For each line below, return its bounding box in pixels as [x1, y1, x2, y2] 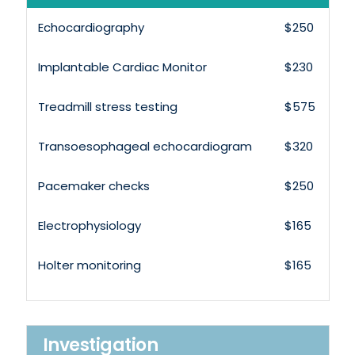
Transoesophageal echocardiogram [37, 137, 252, 155]
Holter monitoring [37, 256, 141, 273]
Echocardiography [37, 18, 144, 36]
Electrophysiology [37, 216, 141, 234]
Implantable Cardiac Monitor [37, 58, 207, 75]
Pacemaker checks [37, 177, 150, 194]
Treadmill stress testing [37, 97, 177, 115]
